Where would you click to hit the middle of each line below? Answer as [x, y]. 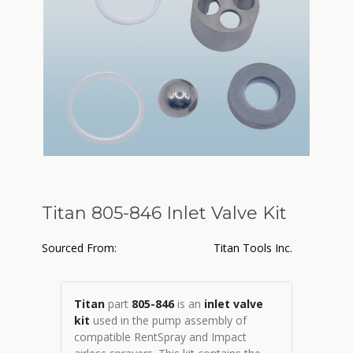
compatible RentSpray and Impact [160, 337]
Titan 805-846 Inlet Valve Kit [164, 213]
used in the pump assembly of [168, 320]
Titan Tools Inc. [253, 248]
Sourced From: [79, 248]
